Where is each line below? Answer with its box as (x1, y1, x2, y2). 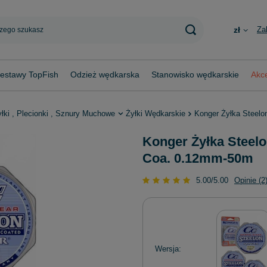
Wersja (155, 244, 179, 253)
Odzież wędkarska (70, 70, 139, 79)
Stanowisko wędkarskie (151, 70, 239, 79)
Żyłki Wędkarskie (126, 109, 185, 118)
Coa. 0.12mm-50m (142, 151, 253, 166)
